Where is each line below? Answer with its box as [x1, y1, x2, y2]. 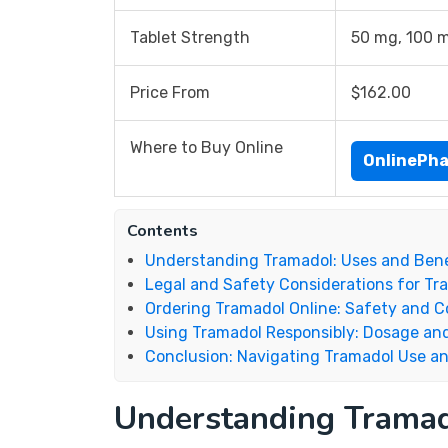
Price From [130, 83, 210, 102]
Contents [127, 220, 198, 242]
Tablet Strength [130, 28, 250, 47]
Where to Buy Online [130, 138, 283, 157]
